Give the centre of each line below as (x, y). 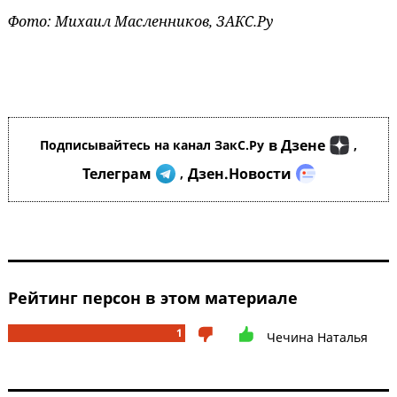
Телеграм (117, 173)
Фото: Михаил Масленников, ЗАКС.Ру (140, 21)
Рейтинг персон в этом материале (153, 297)
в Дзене (297, 145)
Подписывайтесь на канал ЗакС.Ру (152, 144)
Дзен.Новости (239, 173)
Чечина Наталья (317, 337)
